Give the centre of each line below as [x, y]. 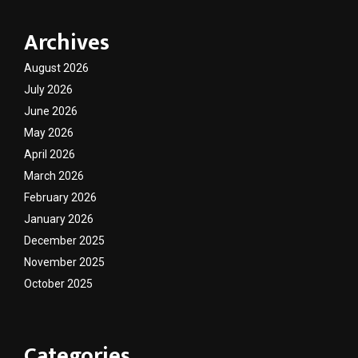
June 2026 [51, 111]
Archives [67, 42]
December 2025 [64, 240]
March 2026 [54, 175]
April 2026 [50, 154]
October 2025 [58, 283]
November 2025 [64, 262]
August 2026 [56, 68]
